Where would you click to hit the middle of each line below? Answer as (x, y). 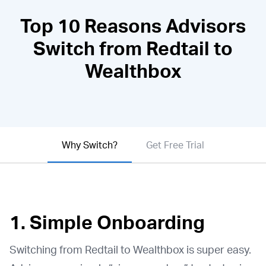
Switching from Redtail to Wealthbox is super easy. (130, 250)
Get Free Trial (175, 145)
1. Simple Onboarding (107, 222)
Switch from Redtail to (133, 48)
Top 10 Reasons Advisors (133, 26)
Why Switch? (90, 145)
